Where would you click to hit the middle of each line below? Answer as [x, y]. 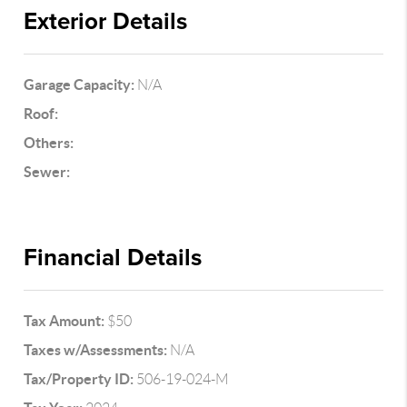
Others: [49, 143]
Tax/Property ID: [79, 379]
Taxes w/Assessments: [96, 350]
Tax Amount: [65, 321]
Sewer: [47, 172]
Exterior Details [106, 21]
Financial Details [113, 258]
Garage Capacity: [79, 84]
